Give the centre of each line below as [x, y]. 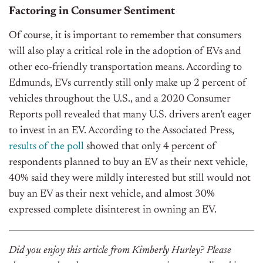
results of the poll [46, 146]
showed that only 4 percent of [150, 146]
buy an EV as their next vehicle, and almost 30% [112, 194]
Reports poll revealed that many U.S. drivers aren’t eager [130, 115]
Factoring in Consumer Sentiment [92, 11]
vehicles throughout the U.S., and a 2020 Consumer [120, 99]
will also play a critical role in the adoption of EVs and [125, 51]
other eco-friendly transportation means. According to [125, 67]
